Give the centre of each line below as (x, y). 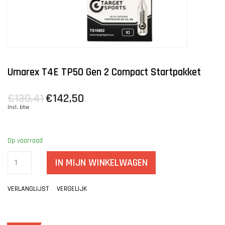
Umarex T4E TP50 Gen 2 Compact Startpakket (104, 72)
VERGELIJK (72, 189)
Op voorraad (25, 141)
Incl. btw (18, 107)
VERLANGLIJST (28, 189)
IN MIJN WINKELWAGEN (101, 163)
